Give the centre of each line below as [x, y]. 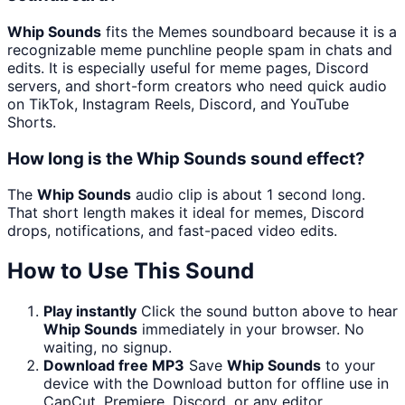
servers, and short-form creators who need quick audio [197, 85]
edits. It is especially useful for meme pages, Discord [188, 67]
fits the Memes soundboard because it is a [249, 31]
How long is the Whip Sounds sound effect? [186, 158]
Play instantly [90, 311]
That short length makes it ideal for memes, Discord [186, 213]
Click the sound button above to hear [269, 311]
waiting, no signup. [108, 348]
